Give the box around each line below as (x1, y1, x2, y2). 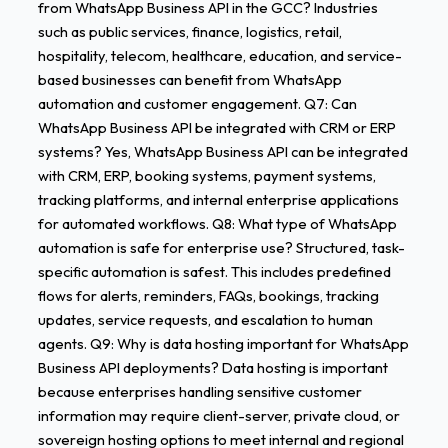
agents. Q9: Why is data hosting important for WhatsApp (37, 334, 409, 354)
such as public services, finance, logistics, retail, (37, 22, 342, 42)
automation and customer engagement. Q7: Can (37, 94, 357, 114)
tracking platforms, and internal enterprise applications (37, 190, 399, 210)
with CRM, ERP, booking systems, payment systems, (37, 166, 376, 186)
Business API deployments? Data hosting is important (37, 358, 388, 378)
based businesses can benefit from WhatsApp (37, 70, 342, 90)
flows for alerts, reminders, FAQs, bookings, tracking (37, 286, 379, 306)
